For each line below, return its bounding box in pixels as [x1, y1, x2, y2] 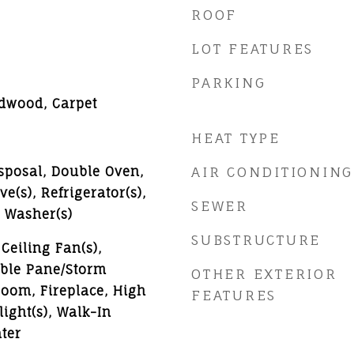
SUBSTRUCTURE [191, 232, 321, 248]
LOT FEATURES [191, 40, 314, 57]
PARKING [191, 74, 266, 91]
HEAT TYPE [191, 130, 281, 146]
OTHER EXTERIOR [191, 265, 337, 282]
